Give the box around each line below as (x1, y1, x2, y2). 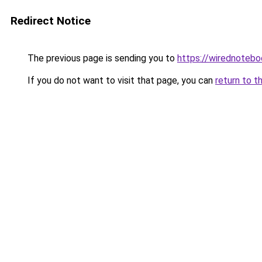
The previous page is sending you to (25, 53, 177, 64)
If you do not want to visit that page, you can (25, 75, 215, 86)
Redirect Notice (11, 14, 91, 27)
